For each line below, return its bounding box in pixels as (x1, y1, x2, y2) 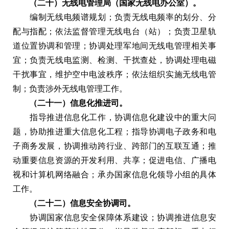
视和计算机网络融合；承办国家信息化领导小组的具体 (13, 170, 216, 179)
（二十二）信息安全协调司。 (13, 198, 135, 208)
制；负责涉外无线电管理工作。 (13, 84, 127, 93)
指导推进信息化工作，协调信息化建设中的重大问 (13, 112, 216, 122)
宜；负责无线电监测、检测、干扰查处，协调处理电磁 (13, 55, 216, 64)
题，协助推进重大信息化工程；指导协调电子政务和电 (13, 127, 216, 136)
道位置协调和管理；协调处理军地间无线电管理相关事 (13, 41, 216, 50)
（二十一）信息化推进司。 (13, 98, 127, 107)
